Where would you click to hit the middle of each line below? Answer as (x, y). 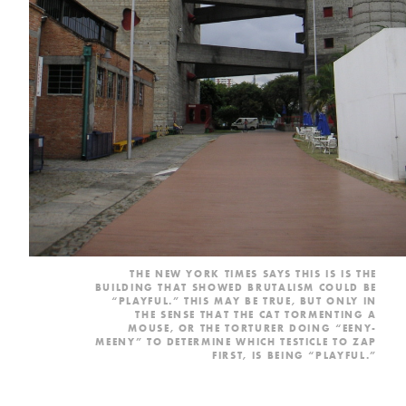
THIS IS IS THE (334, 274)
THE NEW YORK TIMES (196, 274)
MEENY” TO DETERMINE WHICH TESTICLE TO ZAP (236, 342)
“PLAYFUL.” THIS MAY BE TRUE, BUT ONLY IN (244, 301)
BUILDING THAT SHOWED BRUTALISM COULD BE (236, 288)
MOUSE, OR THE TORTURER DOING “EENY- (252, 329)
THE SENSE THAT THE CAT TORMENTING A (256, 315)
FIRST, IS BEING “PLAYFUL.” (295, 356)
